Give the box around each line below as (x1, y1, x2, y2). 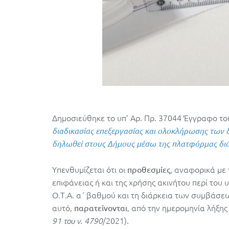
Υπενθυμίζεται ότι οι (52, 164, 125, 175)
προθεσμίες (125, 164, 170, 175)
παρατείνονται (74, 202, 127, 213)
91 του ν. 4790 (52, 215, 103, 226)
